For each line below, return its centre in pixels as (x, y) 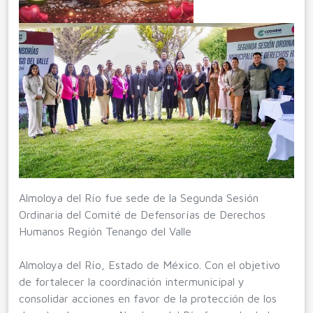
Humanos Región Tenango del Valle (105, 231)
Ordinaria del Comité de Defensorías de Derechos (142, 214)
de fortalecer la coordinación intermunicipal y (132, 281)
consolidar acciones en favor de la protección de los (148, 298)
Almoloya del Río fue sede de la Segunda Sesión (139, 197)
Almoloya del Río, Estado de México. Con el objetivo (150, 264)
